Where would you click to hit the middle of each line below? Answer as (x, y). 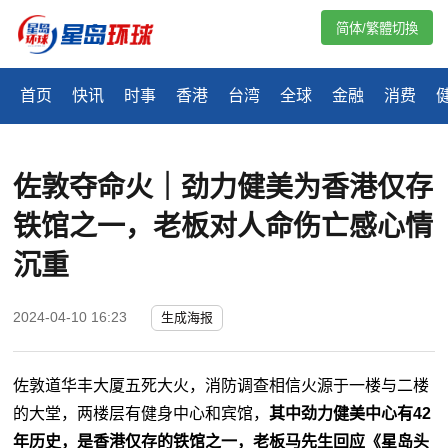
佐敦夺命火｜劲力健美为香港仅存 (223, 188)
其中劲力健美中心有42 (350, 414)
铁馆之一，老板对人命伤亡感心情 (223, 227)
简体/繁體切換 (377, 28)
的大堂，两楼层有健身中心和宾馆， (141, 414)
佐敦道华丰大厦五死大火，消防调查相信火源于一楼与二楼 (221, 386)
